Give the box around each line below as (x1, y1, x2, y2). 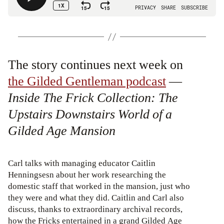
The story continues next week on (8, 57, 183, 73)
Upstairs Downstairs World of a (8, 106, 172, 123)
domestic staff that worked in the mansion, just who (8, 181, 190, 191)
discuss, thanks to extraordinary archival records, (8, 204, 184, 214)
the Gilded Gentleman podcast (8, 73, 166, 90)
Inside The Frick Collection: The (8, 90, 178, 106)
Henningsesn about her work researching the (8, 169, 166, 180)
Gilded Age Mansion (8, 123, 115, 139)
